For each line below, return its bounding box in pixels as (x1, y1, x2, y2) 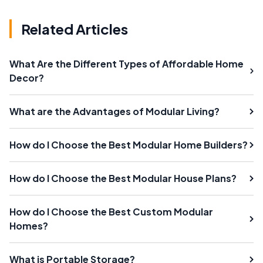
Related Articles (21, 19, 128, 38)
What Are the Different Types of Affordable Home (9, 57, 244, 70)
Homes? (9, 219, 48, 232)
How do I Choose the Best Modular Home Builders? (9, 138, 248, 151)
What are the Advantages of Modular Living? (9, 104, 220, 117)
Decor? (9, 71, 44, 84)
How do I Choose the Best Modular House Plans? (9, 171, 237, 184)
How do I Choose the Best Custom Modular (9, 205, 213, 218)
